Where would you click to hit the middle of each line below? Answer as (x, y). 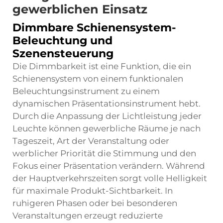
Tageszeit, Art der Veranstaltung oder (91, 141)
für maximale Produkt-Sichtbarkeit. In (93, 191)
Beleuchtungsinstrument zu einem (86, 91)
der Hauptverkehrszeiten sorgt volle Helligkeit (110, 178)
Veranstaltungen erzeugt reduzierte (88, 216)
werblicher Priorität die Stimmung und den (104, 153)
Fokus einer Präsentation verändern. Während (109, 166)
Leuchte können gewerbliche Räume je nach (107, 128)
